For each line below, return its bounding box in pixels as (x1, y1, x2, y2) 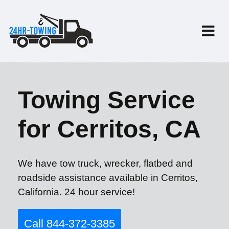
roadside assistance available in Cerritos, (18, 172, 198, 183)
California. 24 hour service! (18, 187, 135, 197)
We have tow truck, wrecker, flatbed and (18, 158, 193, 169)
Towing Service (18, 86, 195, 113)
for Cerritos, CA (18, 116, 201, 143)
